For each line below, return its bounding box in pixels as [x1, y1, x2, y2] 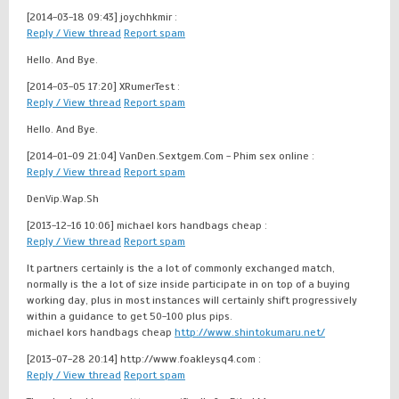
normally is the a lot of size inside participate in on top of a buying [27, 278, 350, 290]
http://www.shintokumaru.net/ [175, 326, 325, 338]
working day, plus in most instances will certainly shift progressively [27, 294, 357, 306]
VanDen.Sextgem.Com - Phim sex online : [119, 150, 314, 162]
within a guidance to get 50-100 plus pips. [27, 310, 232, 322]
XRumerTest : [119, 80, 180, 93]
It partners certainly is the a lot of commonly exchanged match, [27, 262, 335, 274]
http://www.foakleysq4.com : [120, 353, 261, 365]
